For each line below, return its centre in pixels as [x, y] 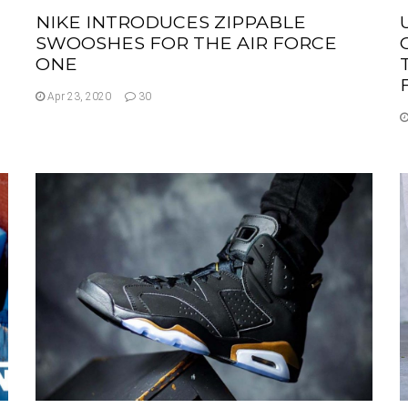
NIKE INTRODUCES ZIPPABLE [171, 21]
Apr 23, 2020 [78, 96]
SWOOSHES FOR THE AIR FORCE [186, 42]
